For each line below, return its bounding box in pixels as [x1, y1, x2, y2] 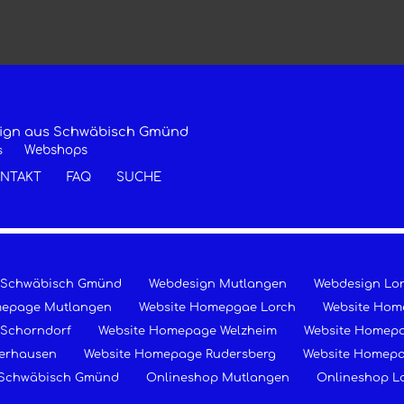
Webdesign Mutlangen [148, 277, 287, 290]
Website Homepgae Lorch [139, 300, 296, 314]
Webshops [23, 142, 87, 157]
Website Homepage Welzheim [97, 324, 277, 337]
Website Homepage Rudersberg [83, 347, 276, 361]
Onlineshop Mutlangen [145, 371, 289, 384]
